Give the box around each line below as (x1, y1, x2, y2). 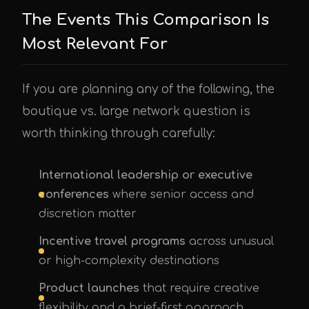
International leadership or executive (39, 169, 252, 181)
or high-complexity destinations (39, 255, 219, 267)
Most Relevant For (22, 35, 168, 52)
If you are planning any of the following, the (22, 83, 275, 96)
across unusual (186, 235, 274, 248)
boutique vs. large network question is (22, 105, 250, 118)
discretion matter (39, 208, 137, 220)
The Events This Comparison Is (22, 11, 269, 28)
